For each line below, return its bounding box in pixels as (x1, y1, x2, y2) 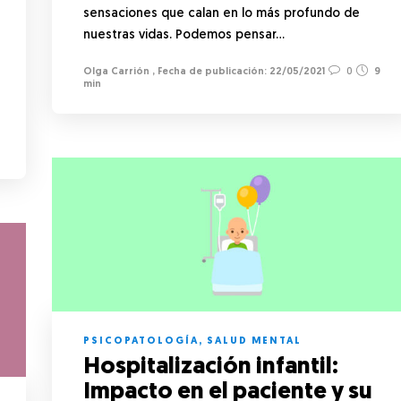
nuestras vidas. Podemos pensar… (83, 28, 285, 42)
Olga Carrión (83, 66, 149, 77)
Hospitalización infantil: (83, 354, 338, 380)
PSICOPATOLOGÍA (83, 336, 199, 346)
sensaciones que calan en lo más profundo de (83, 6, 360, 21)
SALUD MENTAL (207, 336, 302, 346)
